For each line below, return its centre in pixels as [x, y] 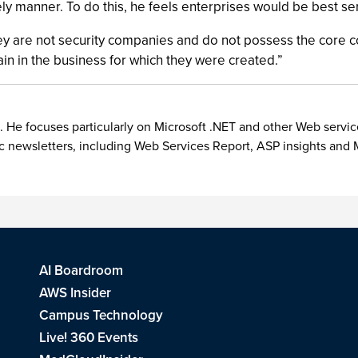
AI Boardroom [81, 270]
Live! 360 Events [89, 338]
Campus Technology [101, 315]
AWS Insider [75, 293]
